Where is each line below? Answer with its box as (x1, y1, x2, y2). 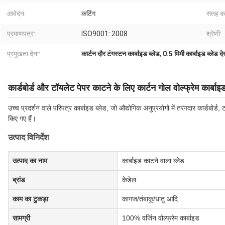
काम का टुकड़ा (13, 195, 48, 203)
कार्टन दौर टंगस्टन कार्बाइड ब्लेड (81, 50, 160, 58)
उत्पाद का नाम (13, 157, 47, 165)
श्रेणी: (206, 30, 221, 38)
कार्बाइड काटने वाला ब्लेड (122, 157, 184, 165)
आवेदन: (7, 10, 26, 18)
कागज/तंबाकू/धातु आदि (122, 195, 178, 203)
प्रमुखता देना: (7, 50, 40, 58)
